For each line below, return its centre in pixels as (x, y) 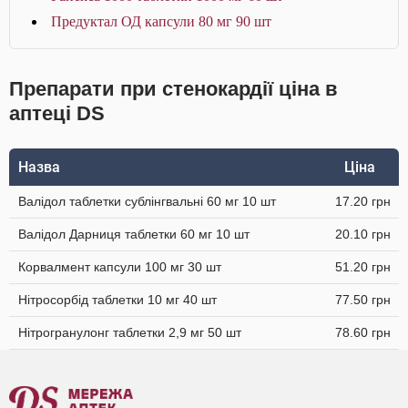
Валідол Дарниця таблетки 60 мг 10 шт (134, 234)
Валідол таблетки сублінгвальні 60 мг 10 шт (147, 201)
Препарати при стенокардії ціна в (173, 89)
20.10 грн (363, 234)
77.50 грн (363, 300)
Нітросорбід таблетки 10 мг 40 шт (117, 300)
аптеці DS (57, 113)
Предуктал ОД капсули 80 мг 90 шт (161, 21)
